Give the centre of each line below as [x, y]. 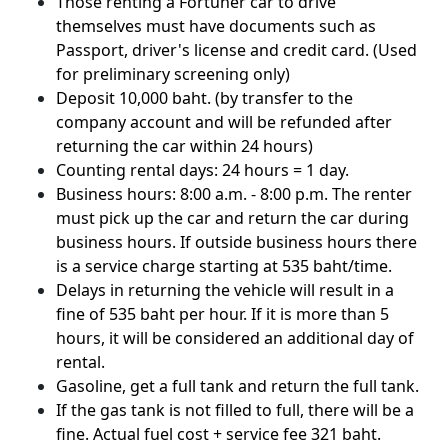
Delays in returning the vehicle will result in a [225, 289]
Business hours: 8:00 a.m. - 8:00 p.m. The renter [234, 193]
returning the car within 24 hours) [184, 145]
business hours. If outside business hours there [236, 241]
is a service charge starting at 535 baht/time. [224, 265]
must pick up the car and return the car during [232, 217]
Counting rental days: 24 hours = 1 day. [202, 169]
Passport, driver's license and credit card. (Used [236, 49]
